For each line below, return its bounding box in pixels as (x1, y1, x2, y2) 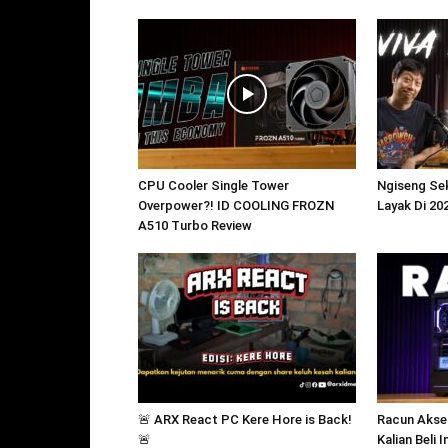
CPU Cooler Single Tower (138, 177, 289, 193)
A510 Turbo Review (138, 217, 252, 233)
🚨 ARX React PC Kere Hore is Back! (138, 411, 352, 427)
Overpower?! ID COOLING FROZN (138, 197, 334, 213)
